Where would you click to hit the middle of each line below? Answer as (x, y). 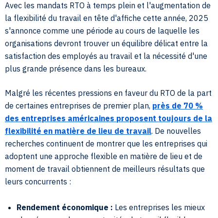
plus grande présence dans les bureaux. (76, 69)
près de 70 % (178, 106)
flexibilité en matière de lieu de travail (78, 131)
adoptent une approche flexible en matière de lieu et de (104, 156)
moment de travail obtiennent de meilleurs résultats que (105, 169)
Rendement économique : (65, 207)
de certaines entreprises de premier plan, (79, 106)
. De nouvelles (176, 131)
